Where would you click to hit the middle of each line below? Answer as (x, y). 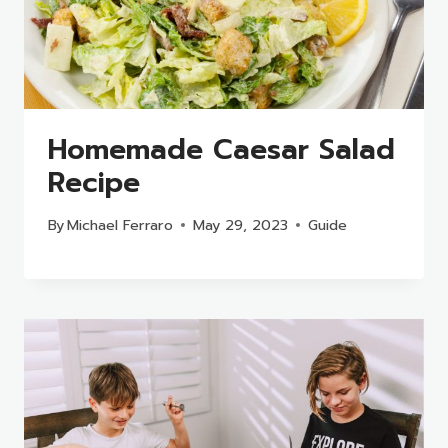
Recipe (94, 183)
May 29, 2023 (241, 224)
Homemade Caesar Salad (221, 150)
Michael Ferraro (120, 224)
